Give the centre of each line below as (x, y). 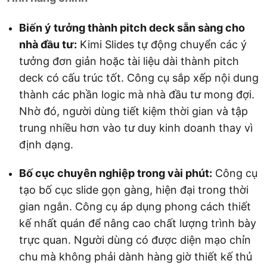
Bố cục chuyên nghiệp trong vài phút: (116, 173)
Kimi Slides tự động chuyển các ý (162, 45)
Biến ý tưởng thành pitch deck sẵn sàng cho (132, 28)
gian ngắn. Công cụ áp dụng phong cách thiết (135, 207)
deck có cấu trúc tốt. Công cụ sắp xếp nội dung (139, 78)
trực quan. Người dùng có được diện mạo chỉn (135, 240)
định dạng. (46, 145)
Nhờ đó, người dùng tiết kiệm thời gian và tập (133, 111)
